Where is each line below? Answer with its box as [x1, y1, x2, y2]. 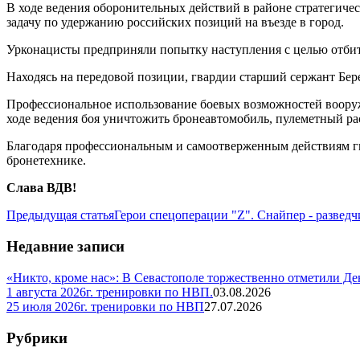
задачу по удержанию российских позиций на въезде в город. [6, 15, 344, 30]
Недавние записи [6, 238, 125, 256]
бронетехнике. [6, 153, 86, 168]
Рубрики [6, 329, 67, 346]
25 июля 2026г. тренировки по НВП [6, 299, 204, 313]
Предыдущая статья [6, 208, 114, 223]
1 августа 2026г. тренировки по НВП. [6, 284, 213, 299]
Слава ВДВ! [6, 181, 76, 195]
